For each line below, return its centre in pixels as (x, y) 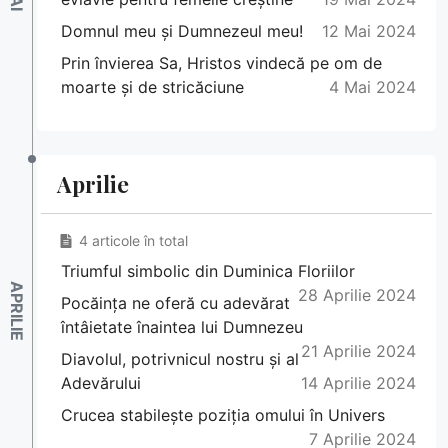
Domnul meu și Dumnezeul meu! (182, 31)
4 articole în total (133, 241)
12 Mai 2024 (369, 31)
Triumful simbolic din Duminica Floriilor (208, 271)
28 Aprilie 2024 (357, 295)
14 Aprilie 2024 (358, 383)
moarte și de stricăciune (152, 87)
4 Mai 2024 (372, 87)
